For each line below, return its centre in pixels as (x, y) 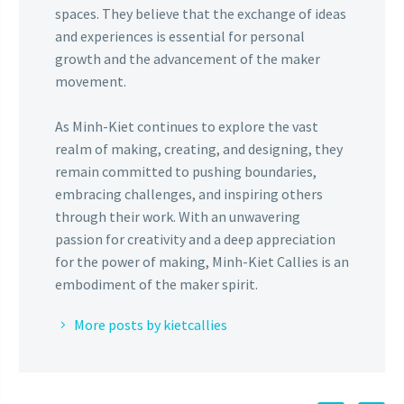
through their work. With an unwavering (178, 217)
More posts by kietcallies (151, 325)
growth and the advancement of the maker (188, 59)
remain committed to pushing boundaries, (186, 172)
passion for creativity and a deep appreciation (195, 239)
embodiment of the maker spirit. (156, 285)
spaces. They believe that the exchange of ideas (201, 14)
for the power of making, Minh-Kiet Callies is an (202, 262)
